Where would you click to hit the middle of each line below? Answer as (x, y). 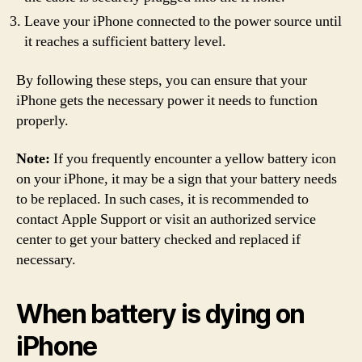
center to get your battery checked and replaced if (158, 240)
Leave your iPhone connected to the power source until (183, 21)
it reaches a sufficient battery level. (125, 42)
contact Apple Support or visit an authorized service (166, 219)
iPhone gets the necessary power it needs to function (167, 100)
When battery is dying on (161, 314)
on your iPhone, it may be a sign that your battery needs (177, 179)
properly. (42, 120)
